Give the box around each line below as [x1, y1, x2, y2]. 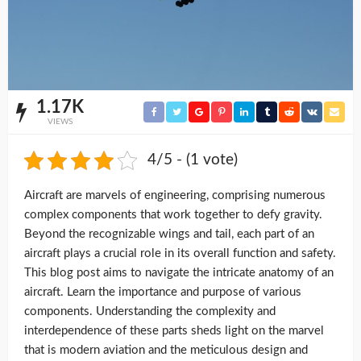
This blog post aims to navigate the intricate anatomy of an [24, 266, 334, 279]
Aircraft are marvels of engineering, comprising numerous [24, 189, 326, 201]
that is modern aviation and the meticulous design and [24, 343, 308, 356]
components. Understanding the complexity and [24, 305, 276, 317]
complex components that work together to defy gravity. [24, 208, 322, 221]
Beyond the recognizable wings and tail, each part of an [24, 227, 314, 240]
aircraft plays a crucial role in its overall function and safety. [24, 247, 336, 259]
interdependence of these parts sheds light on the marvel [24, 324, 324, 337]
